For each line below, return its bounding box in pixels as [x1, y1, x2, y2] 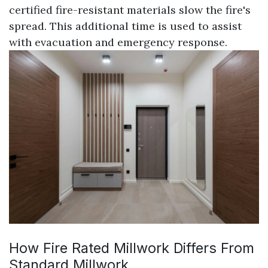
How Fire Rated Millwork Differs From [9, 239, 254, 257]
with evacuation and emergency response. [9, 35, 227, 49]
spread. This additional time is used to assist [9, 19, 242, 33]
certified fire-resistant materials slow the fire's [9, 2, 251, 17]
